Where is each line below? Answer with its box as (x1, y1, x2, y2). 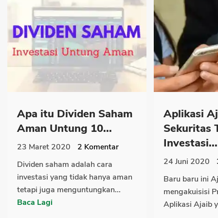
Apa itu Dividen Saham (17, 107, 132, 122)
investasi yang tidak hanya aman (17, 172, 132, 183)
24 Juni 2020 (163, 156, 210, 167)
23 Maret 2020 (17, 142, 71, 153)
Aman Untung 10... (17, 121, 112, 136)
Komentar (82, 142, 119, 153)
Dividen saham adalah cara (17, 159, 112, 170)
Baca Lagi (17, 197, 53, 208)
